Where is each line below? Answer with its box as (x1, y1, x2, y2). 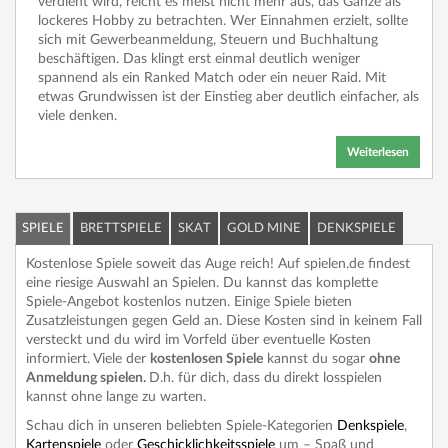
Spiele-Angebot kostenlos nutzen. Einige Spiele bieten (26, 294, 352, 309)
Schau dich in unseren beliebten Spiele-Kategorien (26, 418, 337, 433)
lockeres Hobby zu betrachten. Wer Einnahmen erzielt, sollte (38, 13, 408, 28)
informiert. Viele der (26, 351, 150, 366)
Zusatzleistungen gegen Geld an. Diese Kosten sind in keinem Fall (26, 313, 422, 328)
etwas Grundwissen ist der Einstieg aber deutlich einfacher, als (38, 89, 419, 104)
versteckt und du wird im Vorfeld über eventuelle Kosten (26, 332, 371, 347)
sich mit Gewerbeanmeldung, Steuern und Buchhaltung (38, 32, 378, 47)
